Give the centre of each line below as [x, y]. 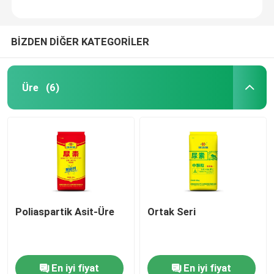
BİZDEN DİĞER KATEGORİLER [80, 41]
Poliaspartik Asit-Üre [65, 211]
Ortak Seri [172, 211]
